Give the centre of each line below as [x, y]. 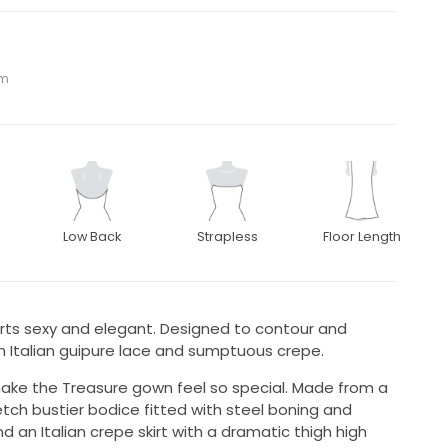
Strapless [227, 237]
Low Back [91, 237]
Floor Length [362, 237]
